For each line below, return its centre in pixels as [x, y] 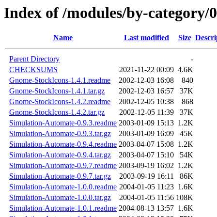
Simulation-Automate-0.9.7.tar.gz [60, 176]
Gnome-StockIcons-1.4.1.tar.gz [57, 91]
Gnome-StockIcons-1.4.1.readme [60, 80]
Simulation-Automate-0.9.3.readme [63, 123]
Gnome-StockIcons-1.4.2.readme [60, 102]
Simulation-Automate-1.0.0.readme [63, 187]
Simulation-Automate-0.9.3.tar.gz [60, 134]
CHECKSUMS [33, 70]
